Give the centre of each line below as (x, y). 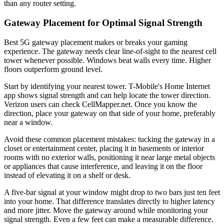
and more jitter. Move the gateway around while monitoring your (106, 210)
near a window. (28, 122)
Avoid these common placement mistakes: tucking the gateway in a (109, 139)
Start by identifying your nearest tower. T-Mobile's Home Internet (107, 86)
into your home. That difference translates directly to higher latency (109, 201)
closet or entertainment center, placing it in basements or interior (104, 148)
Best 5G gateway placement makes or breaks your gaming (96, 42)
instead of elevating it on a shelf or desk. (67, 175)
